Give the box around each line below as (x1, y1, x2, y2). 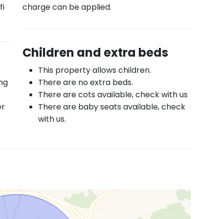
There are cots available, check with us (38, 89, 188, 100)
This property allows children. (38, 65, 151, 76)
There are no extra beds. (38, 77, 133, 88)
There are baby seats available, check (38, 101, 185, 112)
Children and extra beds (22, 44, 168, 61)
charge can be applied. (22, 1, 111, 13)
